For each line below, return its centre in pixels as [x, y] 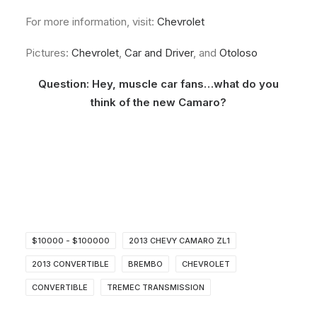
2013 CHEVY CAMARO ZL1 [179, 241]
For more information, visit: [91, 22]
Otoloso [238, 53]
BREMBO [145, 264]
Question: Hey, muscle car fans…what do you [158, 84]
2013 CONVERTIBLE [70, 264]
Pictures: [48, 53]
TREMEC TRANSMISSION [156, 288]
